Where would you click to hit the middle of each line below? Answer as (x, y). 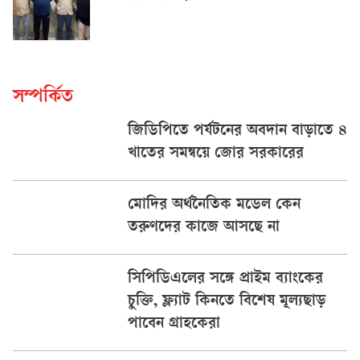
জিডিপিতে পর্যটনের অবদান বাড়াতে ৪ (237, 132)
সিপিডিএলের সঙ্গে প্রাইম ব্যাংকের (225, 280)
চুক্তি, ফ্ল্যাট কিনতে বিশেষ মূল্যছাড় (226, 302)
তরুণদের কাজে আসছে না (203, 228)
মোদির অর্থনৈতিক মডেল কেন (214, 206)
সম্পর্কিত (43, 98)
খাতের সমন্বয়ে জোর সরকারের (215, 154)
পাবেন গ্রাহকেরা (174, 325)
